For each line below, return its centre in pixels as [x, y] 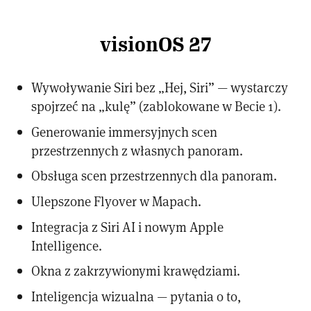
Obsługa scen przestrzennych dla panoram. [154, 176]
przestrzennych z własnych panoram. [137, 150]
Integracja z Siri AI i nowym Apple [128, 226]
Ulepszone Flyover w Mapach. [117, 201]
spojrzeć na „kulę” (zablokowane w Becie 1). [157, 106]
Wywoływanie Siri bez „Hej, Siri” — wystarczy [160, 87]
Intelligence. [67, 245]
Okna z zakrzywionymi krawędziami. [136, 271]
